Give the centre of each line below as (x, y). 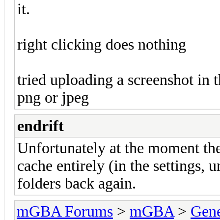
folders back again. (77, 183)
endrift (41, 126)
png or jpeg (53, 97)
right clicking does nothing (102, 44)
